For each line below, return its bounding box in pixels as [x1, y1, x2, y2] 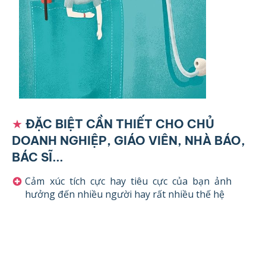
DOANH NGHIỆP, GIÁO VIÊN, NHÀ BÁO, [12, 132, 246, 148]
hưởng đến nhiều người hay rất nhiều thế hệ [25, 188, 225, 201]
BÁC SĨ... [12, 149, 64, 164]
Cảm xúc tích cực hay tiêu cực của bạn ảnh [25, 175, 232, 188]
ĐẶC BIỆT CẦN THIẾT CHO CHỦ [26, 116, 215, 131]
